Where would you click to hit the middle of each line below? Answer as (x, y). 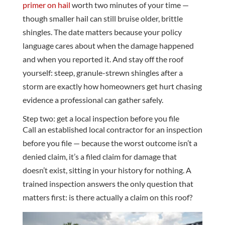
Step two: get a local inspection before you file (101, 118)
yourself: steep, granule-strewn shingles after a (102, 72)
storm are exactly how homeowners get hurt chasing (112, 86)
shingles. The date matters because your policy (102, 32)
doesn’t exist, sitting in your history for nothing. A (107, 170)
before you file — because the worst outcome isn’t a (110, 143)
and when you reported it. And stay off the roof (103, 59)
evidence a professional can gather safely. (93, 99)
